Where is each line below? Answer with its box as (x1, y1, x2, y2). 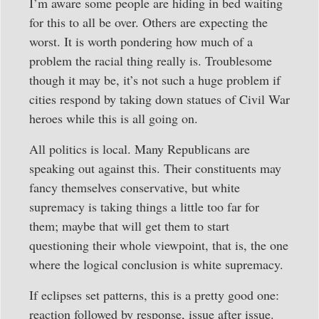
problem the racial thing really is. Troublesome (29, 51, 272, 69)
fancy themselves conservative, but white (29, 178, 240, 196)
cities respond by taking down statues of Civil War (29, 90, 290, 108)
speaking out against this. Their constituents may (29, 159, 281, 177)
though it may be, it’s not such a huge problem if (29, 70, 281, 88)
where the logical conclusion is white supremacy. (29, 255, 283, 273)
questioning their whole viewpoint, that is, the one (29, 236, 288, 253)
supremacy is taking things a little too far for (29, 197, 259, 215)
